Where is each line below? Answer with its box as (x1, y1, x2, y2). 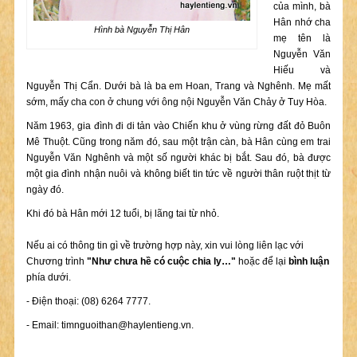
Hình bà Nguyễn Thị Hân (93, 25, 190, 34)
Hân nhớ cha (273, 17, 331, 28)
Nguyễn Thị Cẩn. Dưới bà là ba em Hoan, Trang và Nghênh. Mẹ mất (25, 80, 331, 92)
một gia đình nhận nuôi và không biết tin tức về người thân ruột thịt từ (25, 168, 331, 179)
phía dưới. (25, 272, 71, 283)
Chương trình (25, 256, 87, 267)
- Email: (25, 320, 61, 331)
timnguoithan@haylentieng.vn (61, 320, 191, 331)
